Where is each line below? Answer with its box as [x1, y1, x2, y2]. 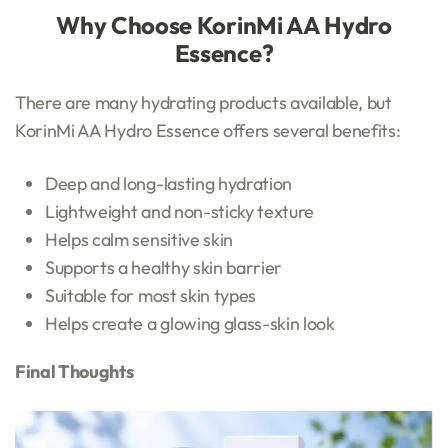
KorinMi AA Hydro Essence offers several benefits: [15, 118, 401, 142]
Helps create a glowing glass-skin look [45, 311, 335, 335]
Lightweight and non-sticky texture [45, 199, 315, 223]
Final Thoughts [15, 359, 134, 383]
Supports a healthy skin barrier [45, 255, 283, 279]
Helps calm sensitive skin [45, 227, 233, 251]
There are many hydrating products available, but [15, 90, 392, 114]
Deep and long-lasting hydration [45, 171, 293, 195]
